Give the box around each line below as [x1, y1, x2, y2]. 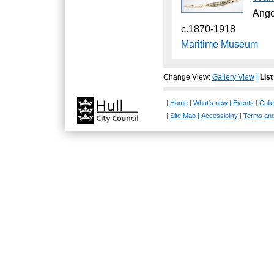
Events [232, 98, 254, 106]
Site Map [169, 111, 196, 119]
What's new [193, 98, 228, 106]
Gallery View [212, 72, 254, 81]
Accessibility [201, 111, 238, 119]
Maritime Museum [181, 39, 258, 50]
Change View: [163, 72, 210, 81]
